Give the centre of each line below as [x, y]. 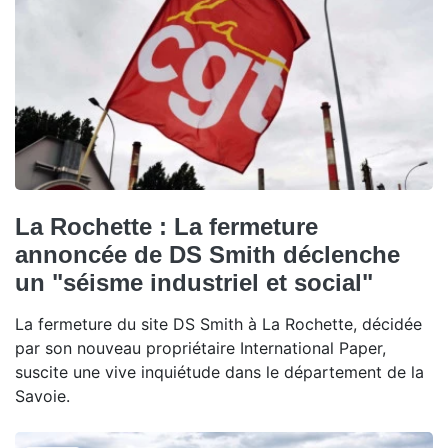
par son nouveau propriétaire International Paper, [200, 348]
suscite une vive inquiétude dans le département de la [219, 372]
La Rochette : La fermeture [166, 227]
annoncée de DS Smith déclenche [207, 255]
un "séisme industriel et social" [194, 283]
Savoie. [42, 396]
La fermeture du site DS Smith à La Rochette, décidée [218, 324]
